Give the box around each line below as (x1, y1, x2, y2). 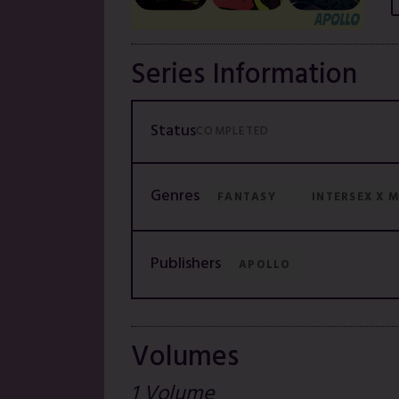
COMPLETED (196, 122, 270, 142)
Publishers (151, 251, 221, 278)
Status (151, 118, 196, 145)
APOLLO (239, 256, 291, 275)
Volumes (131, 335, 239, 381)
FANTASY (217, 188, 276, 208)
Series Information (131, 53, 357, 99)
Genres (151, 183, 199, 210)
